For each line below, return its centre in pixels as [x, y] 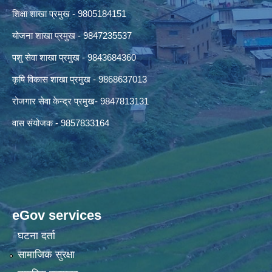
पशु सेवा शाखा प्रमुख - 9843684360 [74, 58]
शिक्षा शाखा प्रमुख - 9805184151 [69, 14]
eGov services [57, 216]
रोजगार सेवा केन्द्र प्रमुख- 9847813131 [80, 101]
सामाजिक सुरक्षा [46, 255]
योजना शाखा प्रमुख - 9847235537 [72, 36]
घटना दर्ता [36, 236]
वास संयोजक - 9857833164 [61, 123]
